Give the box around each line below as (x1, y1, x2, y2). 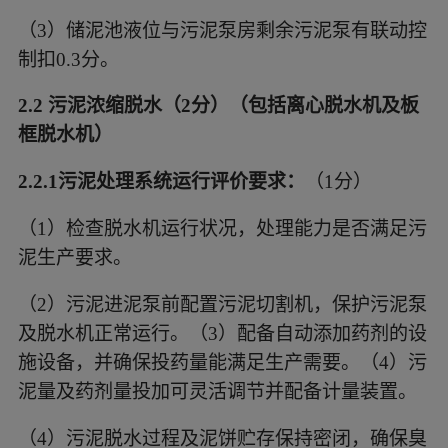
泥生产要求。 (17, 247, 132, 269)
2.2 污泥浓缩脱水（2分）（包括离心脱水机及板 (17, 95, 419, 117)
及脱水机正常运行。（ (17, 323, 208, 345)
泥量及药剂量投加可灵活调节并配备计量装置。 (17, 381, 417, 403)
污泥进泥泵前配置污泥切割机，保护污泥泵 (65, 294, 427, 316)
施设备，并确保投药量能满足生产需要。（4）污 (17, 352, 427, 374)
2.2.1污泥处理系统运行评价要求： (17, 171, 305, 193)
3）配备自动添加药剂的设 (207, 323, 427, 345)
